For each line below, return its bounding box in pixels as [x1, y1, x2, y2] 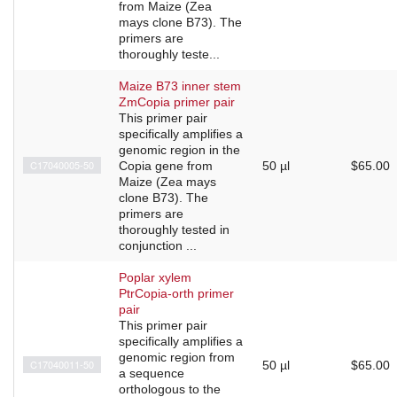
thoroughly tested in [119, 222, 230, 237]
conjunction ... [119, 238, 197, 253]
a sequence [119, 366, 184, 381]
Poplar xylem [119, 270, 191, 285]
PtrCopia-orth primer [119, 286, 234, 301]
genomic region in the [119, 143, 240, 158]
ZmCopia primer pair [119, 95, 235, 110]
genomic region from [119, 350, 235, 365]
